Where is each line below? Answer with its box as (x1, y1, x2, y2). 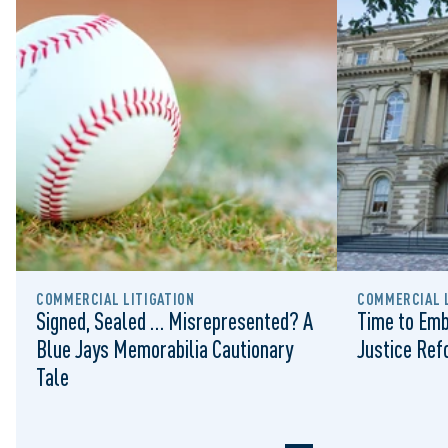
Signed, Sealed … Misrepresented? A (36, 307, 313, 335)
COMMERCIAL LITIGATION (36, 290, 195, 308)
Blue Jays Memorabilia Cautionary (36, 335, 293, 363)
